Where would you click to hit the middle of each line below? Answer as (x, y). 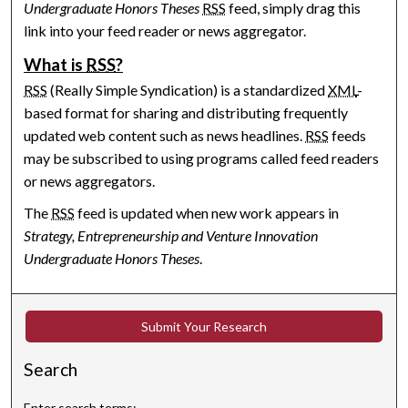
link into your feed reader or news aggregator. (165, 30)
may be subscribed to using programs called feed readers (202, 158)
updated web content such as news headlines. (165, 135)
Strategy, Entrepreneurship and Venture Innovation (171, 235)
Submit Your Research (204, 326)
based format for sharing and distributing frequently (186, 112)
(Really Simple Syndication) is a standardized (188, 89)
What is (56, 64)
